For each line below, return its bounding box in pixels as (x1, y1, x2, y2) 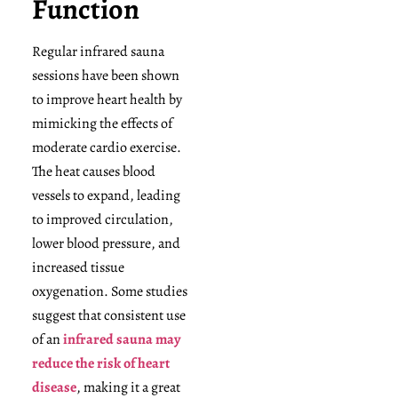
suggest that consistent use (31, 306, 186, 326)
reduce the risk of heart (31, 354, 170, 374)
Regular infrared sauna (31, 42, 164, 62)
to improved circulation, (31, 210, 173, 230)
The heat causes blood (31, 162, 155, 182)
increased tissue (31, 258, 124, 278)
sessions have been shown (31, 66, 179, 86)
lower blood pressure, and (31, 234, 180, 254)
